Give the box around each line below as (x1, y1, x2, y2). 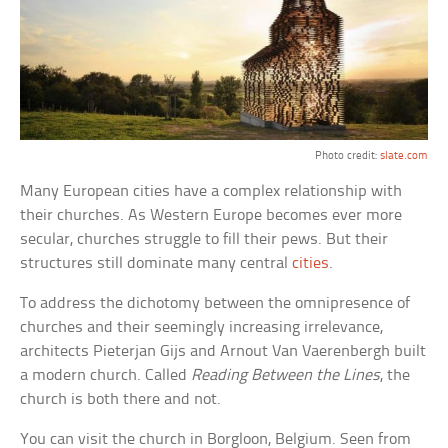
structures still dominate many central (20, 254, 293, 272)
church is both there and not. (20, 390, 222, 408)
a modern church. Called (20, 366, 192, 384)
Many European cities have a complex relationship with (20, 182, 403, 200)
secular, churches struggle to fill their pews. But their (20, 230, 389, 248)
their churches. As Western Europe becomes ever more (20, 206, 403, 224)
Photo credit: (314, 149, 380, 162)
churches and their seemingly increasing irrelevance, (20, 318, 384, 336)
